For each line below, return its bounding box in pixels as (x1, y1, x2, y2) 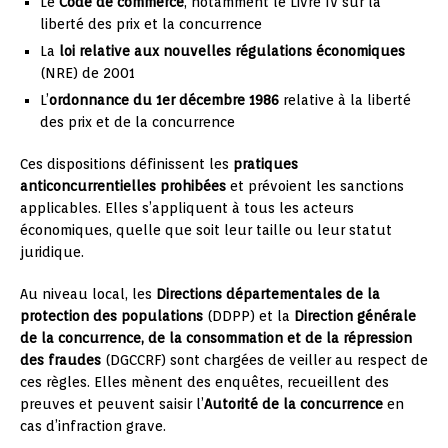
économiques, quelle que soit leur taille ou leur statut (20, 221, 392, 238)
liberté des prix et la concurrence (40, 15, 262, 32)
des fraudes (20, 351, 101, 368)
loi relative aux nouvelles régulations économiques (59, 42, 405, 59)
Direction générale (294, 307, 416, 324)
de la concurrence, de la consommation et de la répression (20, 329, 412, 346)
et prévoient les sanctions (226, 177, 404, 194)
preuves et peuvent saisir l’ (20, 395, 204, 412)
